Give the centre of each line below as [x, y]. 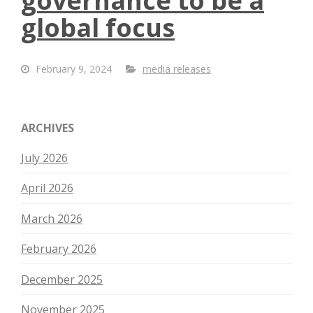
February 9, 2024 [72, 69]
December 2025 [62, 279]
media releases [177, 69]
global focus [98, 28]
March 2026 [52, 218]
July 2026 [44, 158]
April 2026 [47, 188]
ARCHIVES [48, 128]
